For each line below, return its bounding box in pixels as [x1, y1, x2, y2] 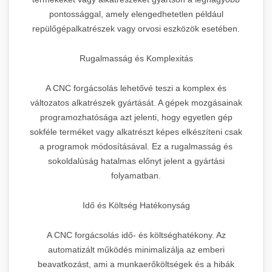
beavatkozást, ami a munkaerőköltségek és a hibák [38, 259, 234, 269]
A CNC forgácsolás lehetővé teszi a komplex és [46, 83, 226, 93]
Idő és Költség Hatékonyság [82, 200, 190, 210]
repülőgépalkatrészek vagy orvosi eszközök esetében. [32, 23, 240, 33]
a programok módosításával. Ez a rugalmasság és [39, 141, 233, 151]
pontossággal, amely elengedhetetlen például [49, 8, 223, 19]
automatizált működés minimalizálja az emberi [47, 244, 225, 254]
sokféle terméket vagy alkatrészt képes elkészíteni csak [30, 126, 242, 137]
